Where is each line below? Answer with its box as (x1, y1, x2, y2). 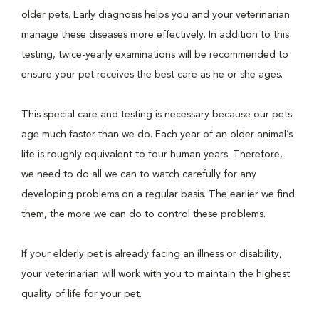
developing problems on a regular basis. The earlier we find (21, 189, 295, 199)
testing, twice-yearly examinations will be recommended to (21, 50, 288, 60)
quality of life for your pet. (21, 289, 145, 299)
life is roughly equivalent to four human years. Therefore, (21, 150, 283, 159)
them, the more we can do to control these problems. (21, 209, 268, 219)
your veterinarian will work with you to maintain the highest (21, 269, 290, 279)
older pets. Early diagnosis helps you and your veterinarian (21, 10, 290, 20)
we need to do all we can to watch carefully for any (21, 169, 256, 179)
